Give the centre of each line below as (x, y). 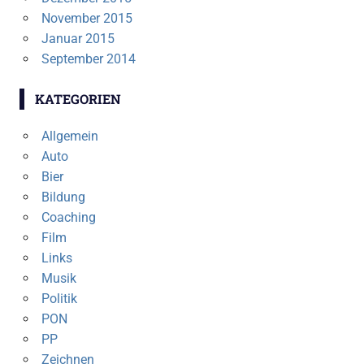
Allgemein (69, 136)
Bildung (63, 197)
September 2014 (88, 59)
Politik (59, 299)
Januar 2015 (78, 39)
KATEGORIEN (78, 99)
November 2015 (87, 19)
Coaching (68, 218)
